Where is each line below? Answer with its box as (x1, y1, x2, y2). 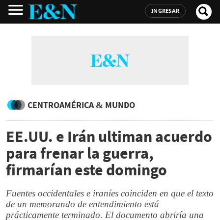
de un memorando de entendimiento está (6, 199, 159, 209)
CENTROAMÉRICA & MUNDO (27, 99, 135, 110)
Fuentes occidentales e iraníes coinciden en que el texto (6, 188, 214, 198)
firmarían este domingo (6, 160, 167, 180)
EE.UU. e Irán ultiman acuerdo (6, 127, 212, 146)
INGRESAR (151, 7, 179, 14)
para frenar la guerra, (6, 143, 154, 163)
